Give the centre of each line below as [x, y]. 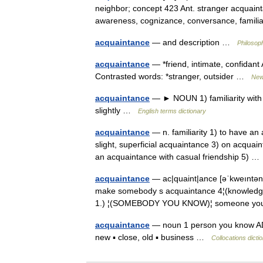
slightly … [117, 110]
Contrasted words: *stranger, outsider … [173, 76]
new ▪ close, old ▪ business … [153, 237]
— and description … [193, 42]
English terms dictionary [172, 111]
